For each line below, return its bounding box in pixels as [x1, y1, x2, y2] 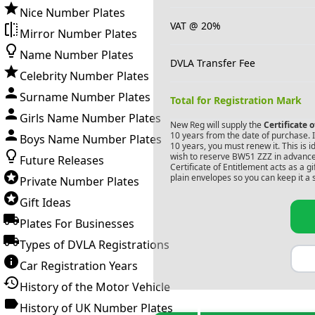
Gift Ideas [20, 195, 71, 210]
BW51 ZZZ [231, 150, 272, 162]
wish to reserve [169, 150, 230, 162]
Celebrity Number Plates [20, 68, 149, 84]
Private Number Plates [20, 174, 139, 189]
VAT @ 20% [169, 19, 221, 32]
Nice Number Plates [20, 5, 125, 20]
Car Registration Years [20, 258, 138, 274]
